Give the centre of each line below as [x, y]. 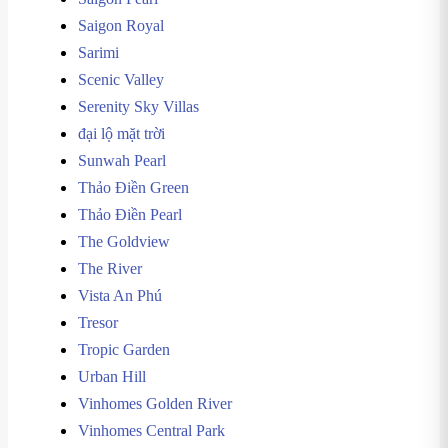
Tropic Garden [124, 349]
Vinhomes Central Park [151, 430]
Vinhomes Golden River [155, 403]
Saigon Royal [121, 25]
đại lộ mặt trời [121, 133]
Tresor [98, 322]
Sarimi [98, 52]
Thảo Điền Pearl [130, 214]
